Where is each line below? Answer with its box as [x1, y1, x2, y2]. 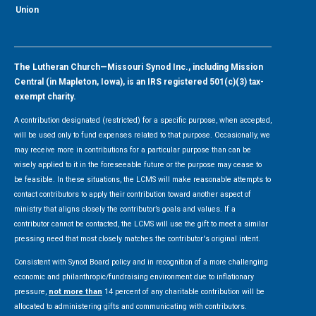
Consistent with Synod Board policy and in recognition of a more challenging [14, 257, 268, 267]
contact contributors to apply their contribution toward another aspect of [14, 189, 251, 199]
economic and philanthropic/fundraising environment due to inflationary [14, 272, 254, 281]
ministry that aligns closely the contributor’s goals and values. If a [14, 204, 236, 214]
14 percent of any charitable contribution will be [102, 286, 265, 296]
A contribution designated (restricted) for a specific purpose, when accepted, [14, 115, 272, 125]
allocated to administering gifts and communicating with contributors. [14, 301, 247, 311]
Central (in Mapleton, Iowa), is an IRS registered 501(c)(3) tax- [14, 76, 264, 87]
